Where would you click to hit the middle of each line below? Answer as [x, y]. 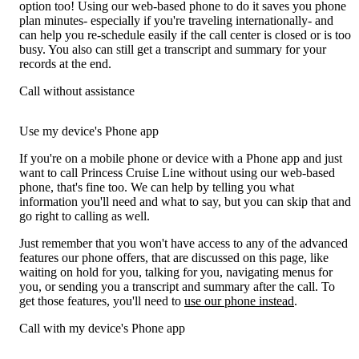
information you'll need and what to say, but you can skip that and [185, 202]
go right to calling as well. [85, 216]
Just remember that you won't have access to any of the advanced [184, 244]
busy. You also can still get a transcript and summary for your [173, 50]
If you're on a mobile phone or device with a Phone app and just [181, 159]
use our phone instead [239, 301]
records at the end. [65, 64]
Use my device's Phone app [89, 131]
